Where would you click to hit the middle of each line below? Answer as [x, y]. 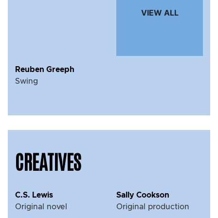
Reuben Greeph [45, 69]
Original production [153, 207]
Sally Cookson [143, 195]
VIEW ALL [160, 12]
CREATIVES [48, 161]
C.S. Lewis [34, 195]
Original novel [41, 207]
